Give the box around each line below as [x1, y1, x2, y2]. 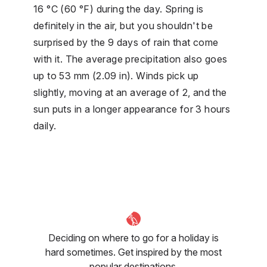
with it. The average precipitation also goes [33, 52, 228, 65]
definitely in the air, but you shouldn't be [33, 19, 213, 32]
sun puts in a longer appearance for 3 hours [33, 103, 231, 115]
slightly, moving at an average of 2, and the [33, 86, 227, 98]
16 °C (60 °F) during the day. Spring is [33, 2, 204, 15]
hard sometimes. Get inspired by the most [45, 246, 222, 258]
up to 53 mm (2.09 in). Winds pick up [33, 69, 199, 82]
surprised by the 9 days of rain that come [33, 36, 219, 48]
